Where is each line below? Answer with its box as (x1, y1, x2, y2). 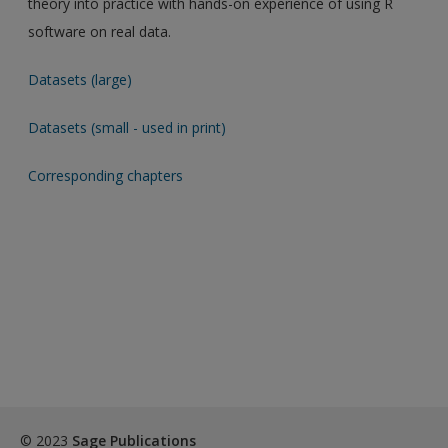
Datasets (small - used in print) (28, 117, 227, 137)
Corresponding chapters (28, 165, 188, 185)
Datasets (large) (28, 69, 137, 89)
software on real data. (28, 21, 172, 41)
